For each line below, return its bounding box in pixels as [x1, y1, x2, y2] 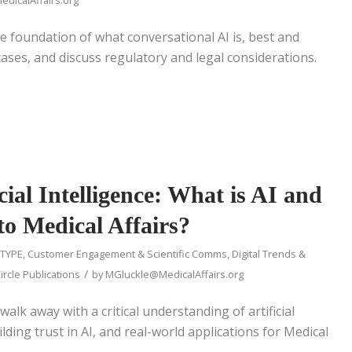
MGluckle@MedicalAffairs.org [105, 266, 244, 281]
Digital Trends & [232, 246, 306, 261]
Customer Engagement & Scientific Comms [27, 246, 227, 261]
